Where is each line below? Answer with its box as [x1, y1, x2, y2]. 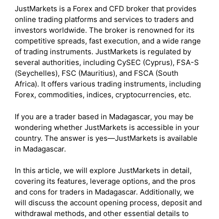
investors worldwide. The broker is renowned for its [15, 25, 195, 35]
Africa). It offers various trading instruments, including [15, 79, 201, 88]
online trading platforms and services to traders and [15, 15, 194, 24]
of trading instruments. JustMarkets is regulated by [15, 47, 191, 56]
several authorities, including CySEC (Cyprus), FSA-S [15, 58, 199, 67]
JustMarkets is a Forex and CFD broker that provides [15, 4, 197, 13]
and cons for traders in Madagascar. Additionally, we [15, 187, 194, 197]
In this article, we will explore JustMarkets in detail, [15, 166, 192, 175]
